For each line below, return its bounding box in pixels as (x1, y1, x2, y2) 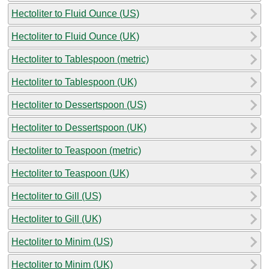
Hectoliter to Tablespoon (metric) (11, 53, 149, 64)
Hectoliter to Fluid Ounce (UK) (11, 31, 139, 41)
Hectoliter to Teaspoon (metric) (11, 145, 141, 156)
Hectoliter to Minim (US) (11, 236, 113, 247)
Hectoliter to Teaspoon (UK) (11, 168, 129, 178)
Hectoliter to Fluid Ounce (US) (11, 8, 139, 19)
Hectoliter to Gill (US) (11, 190, 101, 201)
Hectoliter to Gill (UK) (11, 213, 101, 224)
